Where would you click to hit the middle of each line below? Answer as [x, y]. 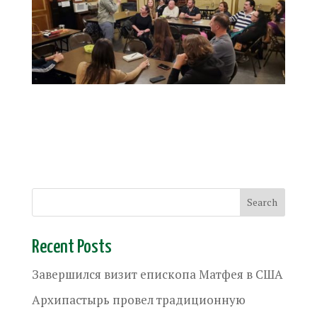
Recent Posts [71, 247]
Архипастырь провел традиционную [138, 300]
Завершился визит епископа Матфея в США [157, 274]
